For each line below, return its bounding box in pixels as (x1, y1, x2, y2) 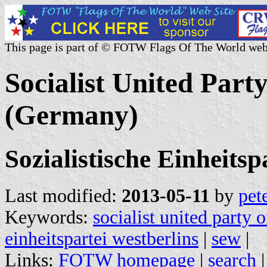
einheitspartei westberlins (5, 228, 198, 249)
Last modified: (5, 185, 122, 206)
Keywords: (5, 206, 93, 228)
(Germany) (5, 100, 138, 131)
